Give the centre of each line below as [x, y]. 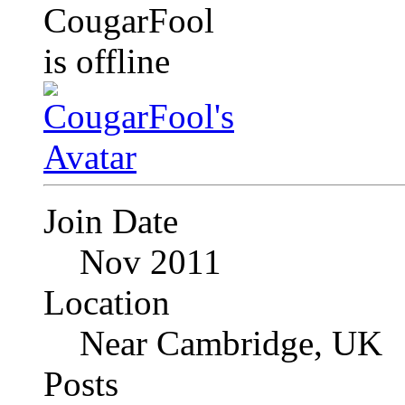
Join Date [111, 221]
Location [107, 302]
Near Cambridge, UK [231, 343]
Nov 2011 [151, 262]
